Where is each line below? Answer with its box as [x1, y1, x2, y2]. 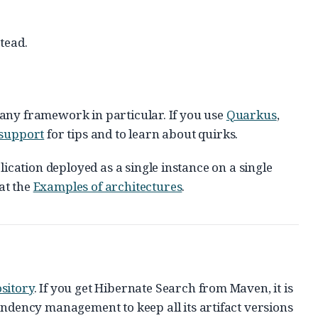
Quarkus [226, 106, 277, 123]
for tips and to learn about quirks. [44, 126, 238, 142]
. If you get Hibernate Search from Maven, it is [33, 280, 293, 296]
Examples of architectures [33, 178, 182, 194]
